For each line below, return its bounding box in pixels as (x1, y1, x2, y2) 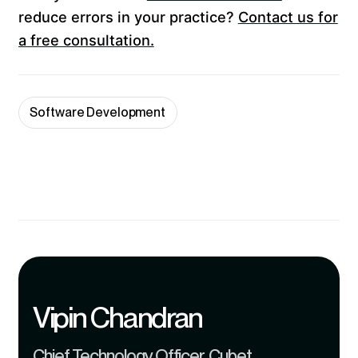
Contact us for (237, 8, 338, 26)
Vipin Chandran (33, 300, 203, 336)
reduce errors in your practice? (18, 8, 238, 26)
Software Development (30, 105, 165, 121)
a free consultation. (18, 31, 154, 50)
